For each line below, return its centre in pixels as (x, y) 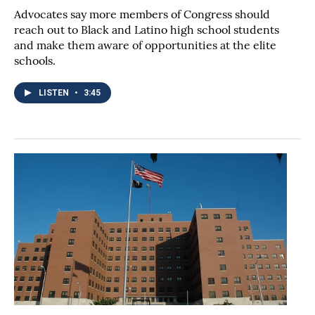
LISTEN (55, 93)
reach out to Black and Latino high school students (147, 30)
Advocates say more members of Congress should (142, 14)
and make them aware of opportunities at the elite (145, 45)
